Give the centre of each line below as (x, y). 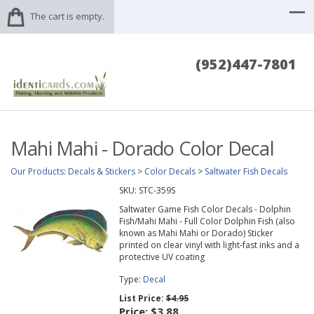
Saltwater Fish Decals (246, 172)
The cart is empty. (67, 16)
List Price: (142, 299)
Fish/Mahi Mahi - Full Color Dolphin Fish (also (207, 221)
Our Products (37, 172)
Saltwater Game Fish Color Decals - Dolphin (205, 210)
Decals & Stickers (102, 172)
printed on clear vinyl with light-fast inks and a (209, 245)
